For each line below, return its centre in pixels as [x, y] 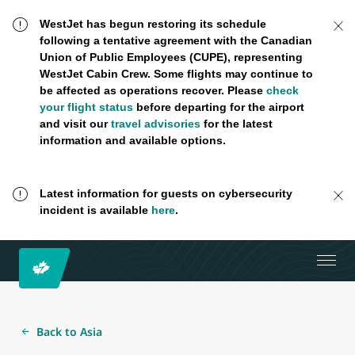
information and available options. [134, 140]
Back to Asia [69, 331]
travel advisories [155, 124]
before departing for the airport [218, 107]
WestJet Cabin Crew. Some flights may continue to [176, 74]
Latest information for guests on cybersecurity [166, 194]
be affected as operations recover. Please [153, 90]
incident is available [95, 210]
